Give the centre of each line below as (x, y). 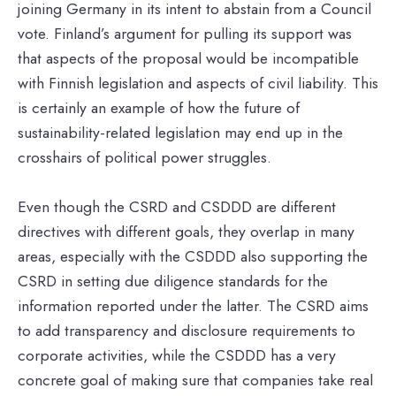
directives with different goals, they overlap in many (186, 231)
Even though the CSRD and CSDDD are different (177, 206)
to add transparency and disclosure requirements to (187, 330)
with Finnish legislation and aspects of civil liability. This (198, 83)
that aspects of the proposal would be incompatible (188, 58)
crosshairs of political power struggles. (145, 157)
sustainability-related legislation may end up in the (180, 132)
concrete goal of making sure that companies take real (195, 380)
